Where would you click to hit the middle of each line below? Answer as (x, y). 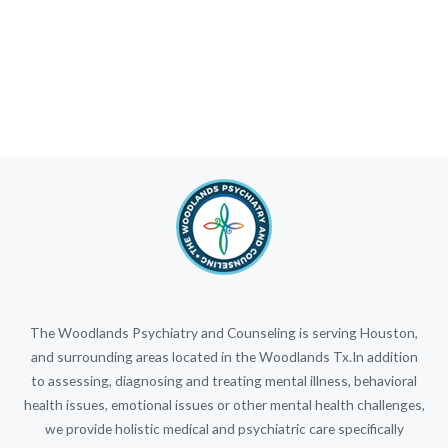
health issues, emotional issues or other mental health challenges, (224, 404)
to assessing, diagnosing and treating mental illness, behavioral (224, 380)
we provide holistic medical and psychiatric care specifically (224, 428)
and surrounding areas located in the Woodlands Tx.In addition (224, 356)
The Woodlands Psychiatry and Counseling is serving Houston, (224, 332)
